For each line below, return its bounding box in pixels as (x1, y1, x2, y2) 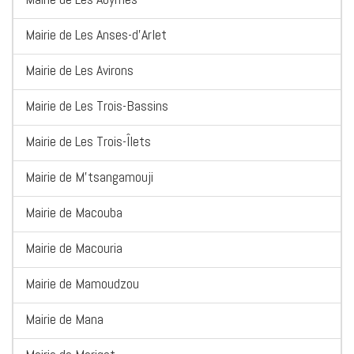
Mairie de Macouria (25, 239, 122, 258)
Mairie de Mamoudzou (25, 274, 139, 293)
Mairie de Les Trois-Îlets (25, 132, 151, 151)
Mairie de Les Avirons (25, 61, 134, 80)
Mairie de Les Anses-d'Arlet (25, 25, 167, 44)
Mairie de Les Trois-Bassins (25, 96, 168, 115)
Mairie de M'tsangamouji (25, 168, 153, 186)
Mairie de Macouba (25, 203, 122, 222)
